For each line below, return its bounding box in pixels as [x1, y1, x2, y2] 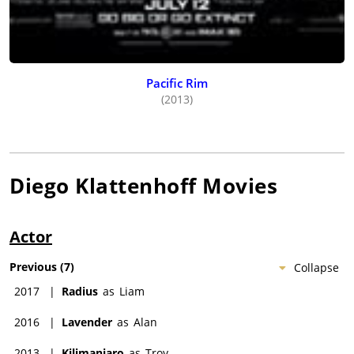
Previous [9, 258, 57, 274]
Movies [196, 171, 277, 200]
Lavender [62, 314, 112, 330]
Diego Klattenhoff [9, 171, 197, 200]
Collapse [294, 259, 339, 275]
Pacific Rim [146, 74, 208, 91]
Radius [62, 283, 98, 299]
